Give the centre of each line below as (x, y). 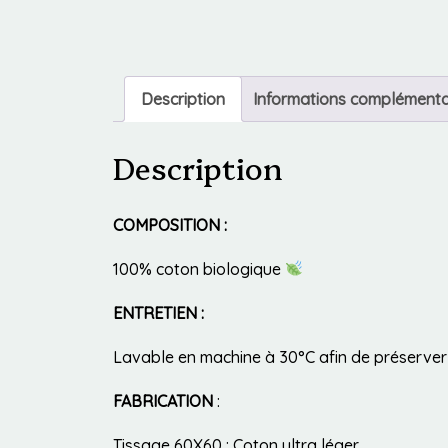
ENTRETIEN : (158, 312)
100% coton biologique (199, 268)
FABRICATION (163, 400)
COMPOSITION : (170, 224)
